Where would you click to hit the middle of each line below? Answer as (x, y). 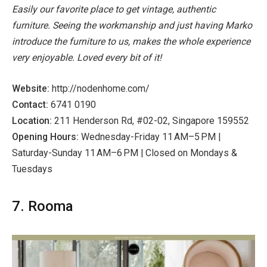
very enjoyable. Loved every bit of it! (87, 58)
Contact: (31, 104)
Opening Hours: (46, 136)
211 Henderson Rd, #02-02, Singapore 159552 (152, 120)
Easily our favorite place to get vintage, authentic (114, 10)
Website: (32, 88)
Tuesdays (32, 169)
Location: (33, 120)
